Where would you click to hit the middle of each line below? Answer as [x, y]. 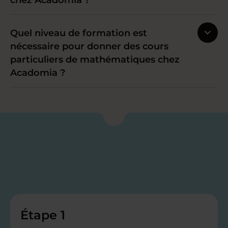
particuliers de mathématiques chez [95, 60]
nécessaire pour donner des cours [89, 47]
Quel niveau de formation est [79, 33]
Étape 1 [43, 215]
